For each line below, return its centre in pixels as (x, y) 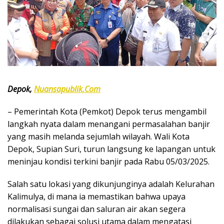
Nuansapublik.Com (67, 89)
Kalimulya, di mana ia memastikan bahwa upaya (96, 196)
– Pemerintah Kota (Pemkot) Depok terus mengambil (107, 111)
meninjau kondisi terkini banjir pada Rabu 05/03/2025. (108, 161)
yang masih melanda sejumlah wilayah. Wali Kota (98, 136)
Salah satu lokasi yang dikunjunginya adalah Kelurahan (111, 184)
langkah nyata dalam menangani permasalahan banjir (109, 124)
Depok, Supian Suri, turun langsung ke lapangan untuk (111, 149)
